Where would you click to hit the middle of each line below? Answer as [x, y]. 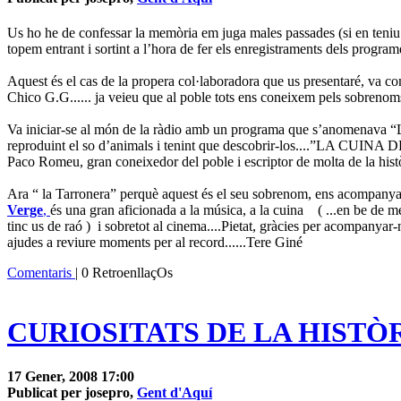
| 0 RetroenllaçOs [124, 273]
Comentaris [41, 273]
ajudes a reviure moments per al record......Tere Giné [155, 243]
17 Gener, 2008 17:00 [71, 376]
